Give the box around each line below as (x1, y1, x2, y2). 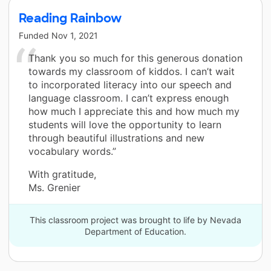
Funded (19, 30, 51, 41)
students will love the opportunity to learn (28, 118, 221, 131)
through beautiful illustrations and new (28, 131, 204, 144)
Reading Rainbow (19, 10, 122, 26)
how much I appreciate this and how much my (28, 105, 240, 117)
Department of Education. (85, 226, 186, 237)
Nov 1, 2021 (51, 30, 98, 41)
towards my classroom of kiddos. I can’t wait (28, 65, 235, 77)
